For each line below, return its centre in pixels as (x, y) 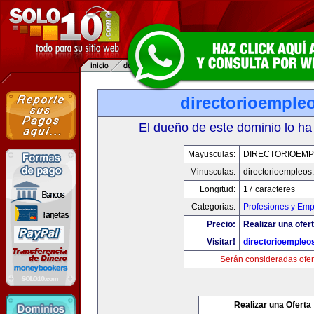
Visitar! (221, 242)
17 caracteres (269, 189)
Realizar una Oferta (273, 305)
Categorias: (213, 207)
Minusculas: (212, 172)
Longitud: (217, 189)
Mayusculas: (211, 154)
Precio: (221, 224)
